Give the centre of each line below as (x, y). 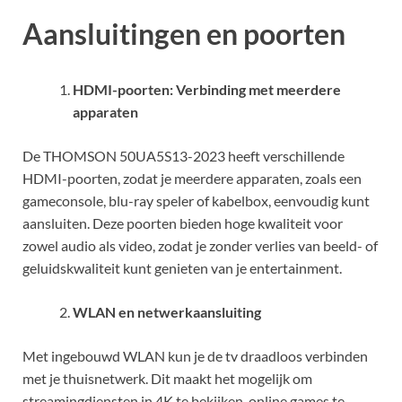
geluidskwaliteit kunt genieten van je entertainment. (182, 268)
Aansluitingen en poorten (184, 34)
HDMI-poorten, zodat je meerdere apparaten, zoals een (192, 179)
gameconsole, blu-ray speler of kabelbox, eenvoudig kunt (196, 201)
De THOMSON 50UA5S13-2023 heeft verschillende (184, 156)
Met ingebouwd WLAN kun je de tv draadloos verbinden (195, 356)
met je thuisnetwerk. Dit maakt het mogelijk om (167, 379)
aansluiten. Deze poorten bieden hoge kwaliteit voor (183, 223)
